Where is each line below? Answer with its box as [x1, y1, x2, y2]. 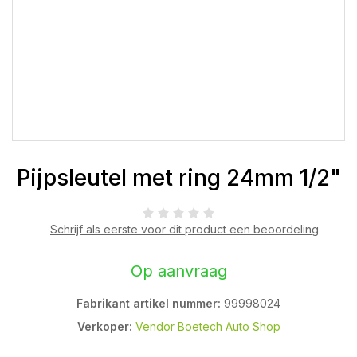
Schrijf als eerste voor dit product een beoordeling [50, 222, 319, 236]
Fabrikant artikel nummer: [76, 296, 221, 310]
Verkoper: [76, 320, 132, 333]
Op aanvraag [130, 261, 227, 280]
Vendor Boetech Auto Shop [135, 320, 280, 333]
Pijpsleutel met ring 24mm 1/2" [16, 164, 341, 191]
